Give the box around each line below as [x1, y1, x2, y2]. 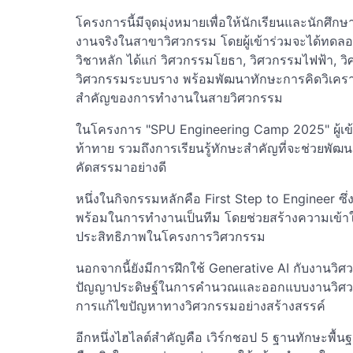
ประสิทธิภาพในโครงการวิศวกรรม [76, 229, 266, 244]
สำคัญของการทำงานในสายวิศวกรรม [76, 90, 283, 106]
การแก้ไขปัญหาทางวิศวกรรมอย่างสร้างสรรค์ [76, 298, 325, 314]
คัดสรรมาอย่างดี [76, 159, 166, 175]
